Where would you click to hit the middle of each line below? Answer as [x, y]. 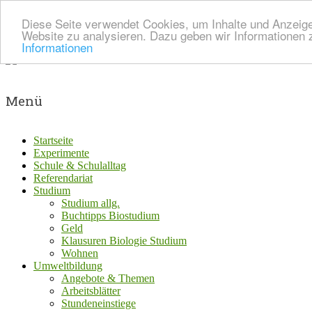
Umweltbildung [68, 266]
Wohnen [80, 253]
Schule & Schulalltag [80, 166]
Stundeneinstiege [99, 304]
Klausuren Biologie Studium [124, 241]
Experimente [61, 153]
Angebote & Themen [108, 279]
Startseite [53, 141]
